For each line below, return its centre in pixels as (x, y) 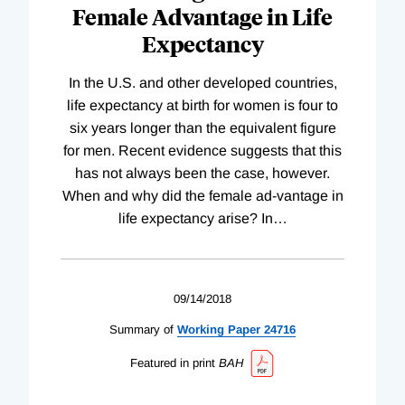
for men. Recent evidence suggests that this (202, 151)
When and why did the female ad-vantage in (202, 196)
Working (201, 330)
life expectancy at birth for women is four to (202, 106)
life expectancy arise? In (195, 219)
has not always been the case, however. (202, 174)
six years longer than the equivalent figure (202, 128)
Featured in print (172, 363)
